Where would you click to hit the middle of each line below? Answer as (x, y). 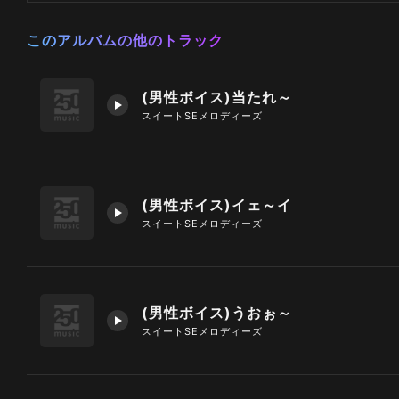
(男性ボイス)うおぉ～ (217, 312)
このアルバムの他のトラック (125, 40)
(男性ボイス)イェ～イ (217, 204)
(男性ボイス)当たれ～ (217, 97)
